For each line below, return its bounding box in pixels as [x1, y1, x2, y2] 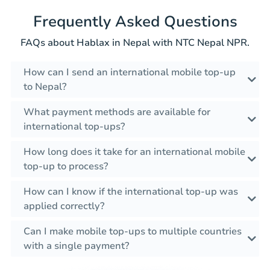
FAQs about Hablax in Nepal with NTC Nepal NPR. [20, 36, 250, 50]
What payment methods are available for [24, 105, 210, 119]
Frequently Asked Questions [33, 11, 237, 33]
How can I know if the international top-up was [24, 185, 238, 199]
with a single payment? [24, 239, 129, 253]
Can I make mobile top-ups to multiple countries [24, 225, 242, 239]
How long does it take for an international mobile [24, 145, 245, 159]
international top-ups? [24, 120, 125, 134]
